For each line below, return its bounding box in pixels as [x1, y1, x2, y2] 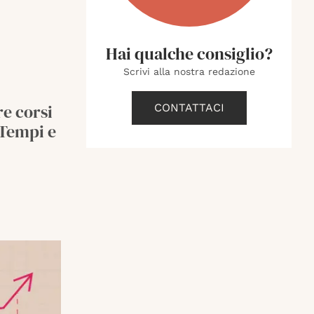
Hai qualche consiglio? [105, 42, 273, 65]
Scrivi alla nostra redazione [123, 66, 255, 77]
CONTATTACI [153, 101, 224, 114]
